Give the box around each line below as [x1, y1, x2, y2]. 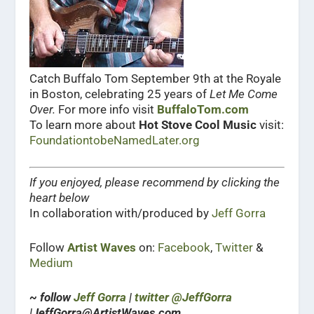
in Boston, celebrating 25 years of [29, 87, 210, 102]
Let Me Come [210, 87, 278, 102]
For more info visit [58, 102, 158, 117]
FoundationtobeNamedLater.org [29, 133, 200, 148]
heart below [29, 190, 90, 205]
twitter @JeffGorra [135, 290, 233, 305]
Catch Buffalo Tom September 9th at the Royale [29, 71, 282, 86]
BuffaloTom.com [157, 102, 250, 117]
